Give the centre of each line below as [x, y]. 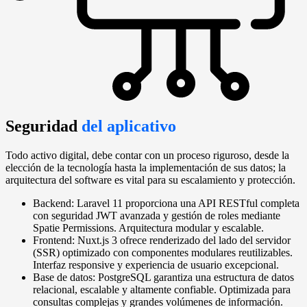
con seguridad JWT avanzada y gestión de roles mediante [157, 216]
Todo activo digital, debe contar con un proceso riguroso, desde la [147, 156]
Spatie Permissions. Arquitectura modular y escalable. [148, 228]
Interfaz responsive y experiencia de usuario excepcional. [156, 265]
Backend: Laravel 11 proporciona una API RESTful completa [166, 204]
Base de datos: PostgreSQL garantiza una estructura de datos [163, 278]
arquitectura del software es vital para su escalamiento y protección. [150, 180]
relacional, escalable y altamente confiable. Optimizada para [162, 290]
